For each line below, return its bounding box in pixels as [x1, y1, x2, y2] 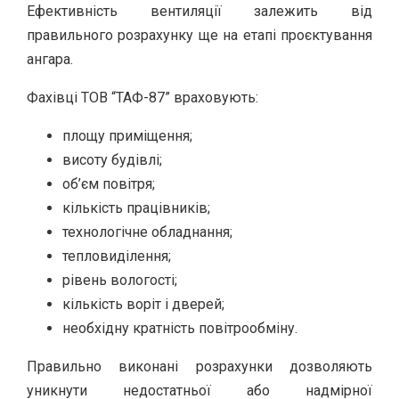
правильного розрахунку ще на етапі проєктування [27, 26, 372, 44]
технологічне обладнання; [62, 223, 232, 240]
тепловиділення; [62, 247, 171, 265]
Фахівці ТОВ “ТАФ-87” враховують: [27, 88, 258, 106]
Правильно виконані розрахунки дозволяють [27, 357, 372, 375]
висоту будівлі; [62, 151, 162, 168]
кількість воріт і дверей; [62, 295, 224, 313]
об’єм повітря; [62, 175, 155, 192]
